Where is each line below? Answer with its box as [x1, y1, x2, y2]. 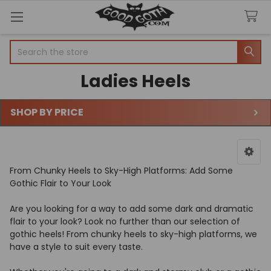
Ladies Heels [80, 69, 191, 93]
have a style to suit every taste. [10, 240, 143, 253]
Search [10, 39, 39, 52]
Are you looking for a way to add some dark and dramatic [10, 202, 253, 215]
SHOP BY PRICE [10, 105, 83, 119]
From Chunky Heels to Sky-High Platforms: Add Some [10, 164, 233, 177]
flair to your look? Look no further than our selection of [10, 215, 240, 227]
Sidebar [10, 117, 59, 134]
